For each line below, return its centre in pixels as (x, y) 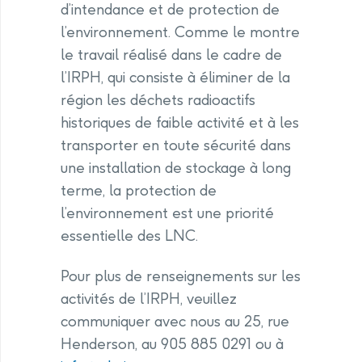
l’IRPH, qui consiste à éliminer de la (175, 78)
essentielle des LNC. (129, 236)
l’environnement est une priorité (167, 213)
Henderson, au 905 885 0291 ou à (172, 344)
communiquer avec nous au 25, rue (175, 322)
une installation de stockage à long (176, 168)
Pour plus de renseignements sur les (181, 276)
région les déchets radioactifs (158, 100)
